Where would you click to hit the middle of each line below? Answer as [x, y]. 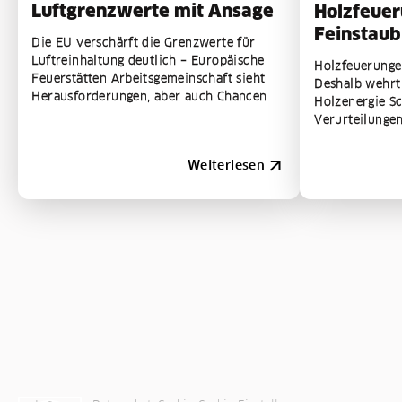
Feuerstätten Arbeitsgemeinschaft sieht [149, 78]
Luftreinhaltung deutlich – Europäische [148, 60]
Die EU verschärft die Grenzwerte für [144, 42]
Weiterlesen [226, 165]
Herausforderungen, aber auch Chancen [149, 96]
